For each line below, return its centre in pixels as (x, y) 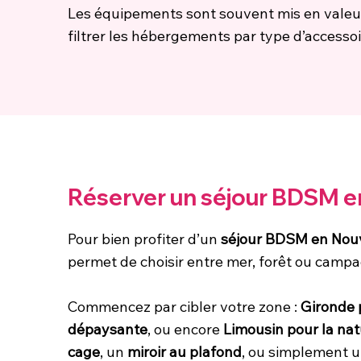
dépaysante (108, 329)
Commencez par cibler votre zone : (184, 306)
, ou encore (185, 329)
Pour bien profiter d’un (144, 239)
